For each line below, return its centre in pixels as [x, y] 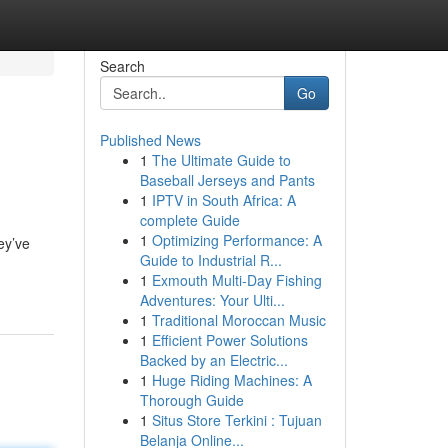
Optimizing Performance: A [236, 240]
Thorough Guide [191, 400]
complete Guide [189, 220]
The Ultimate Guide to [221, 160]
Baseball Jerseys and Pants [227, 180]
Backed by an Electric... [213, 360]
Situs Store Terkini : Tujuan [236, 420]
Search [122, 66]
